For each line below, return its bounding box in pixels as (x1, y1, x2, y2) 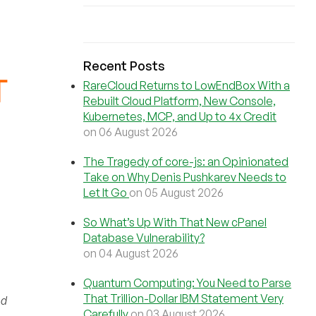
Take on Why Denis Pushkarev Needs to (83, 170, 286, 184)
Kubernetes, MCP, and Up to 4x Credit (83, 109, 276, 123)
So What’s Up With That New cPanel (83, 215, 267, 229)
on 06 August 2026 (83, 125, 178, 139)
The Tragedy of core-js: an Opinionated (83, 154, 288, 169)
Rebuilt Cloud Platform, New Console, (83, 94, 276, 108)
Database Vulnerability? (83, 231, 205, 245)
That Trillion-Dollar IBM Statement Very (83, 291, 284, 305)
